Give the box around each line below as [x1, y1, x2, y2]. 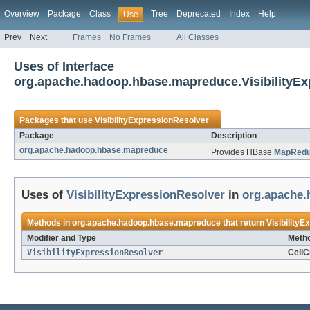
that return [221, 218, 266, 228]
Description [211, 131, 257, 141]
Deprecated [176, 9, 221, 19]
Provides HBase [211, 147, 274, 158]
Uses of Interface [14, 59, 114, 74]
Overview [4, 9, 39, 19]
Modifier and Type [27, 233, 96, 244]
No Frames [109, 33, 151, 43]
